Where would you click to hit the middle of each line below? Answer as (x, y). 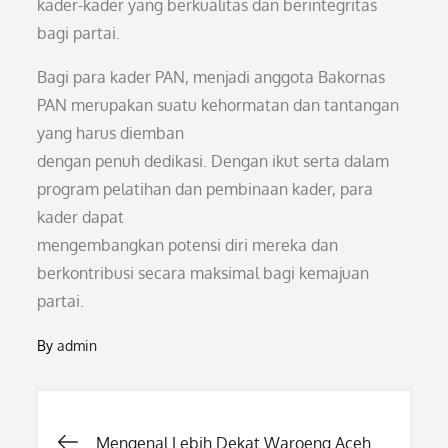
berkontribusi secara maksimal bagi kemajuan (203, 273)
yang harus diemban (111, 133)
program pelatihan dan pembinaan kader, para (205, 189)
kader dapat (81, 217)
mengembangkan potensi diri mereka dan (188, 245)
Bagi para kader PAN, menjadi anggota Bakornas (211, 77)
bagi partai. (79, 33)
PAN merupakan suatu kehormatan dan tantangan (218, 105)
